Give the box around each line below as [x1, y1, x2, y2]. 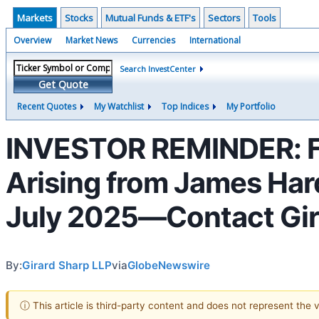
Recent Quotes [17, 100, 76, 113]
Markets [17, 11, 53, 24]
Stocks [65, 11, 93, 24]
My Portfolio [226, 100, 276, 113]
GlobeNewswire [127, 258, 210, 272]
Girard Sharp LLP [22, 258, 112, 272]
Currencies [132, 34, 175, 46]
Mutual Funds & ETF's [105, 11, 196, 24]
